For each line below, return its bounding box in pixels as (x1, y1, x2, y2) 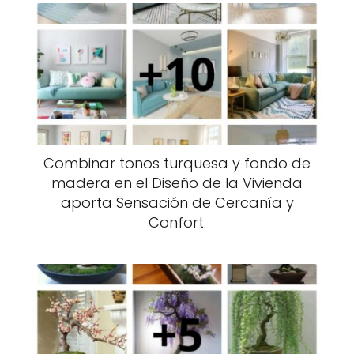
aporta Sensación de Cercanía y (60, 193, 294, 213)
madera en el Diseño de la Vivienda (51, 173, 303, 193)
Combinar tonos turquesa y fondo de (43, 153, 311, 173)
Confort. (148, 213, 206, 232)
